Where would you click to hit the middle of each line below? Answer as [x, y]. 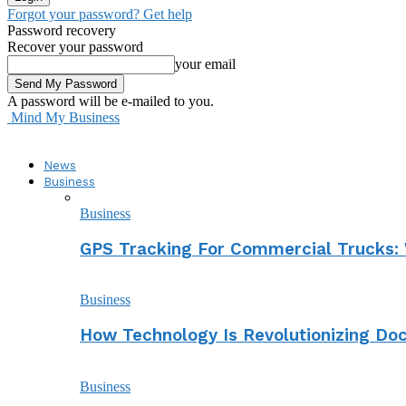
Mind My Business [65, 117]
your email [205, 64]
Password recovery [62, 30]
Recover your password [75, 47]
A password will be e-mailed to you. [111, 101]
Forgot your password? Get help [100, 14]
